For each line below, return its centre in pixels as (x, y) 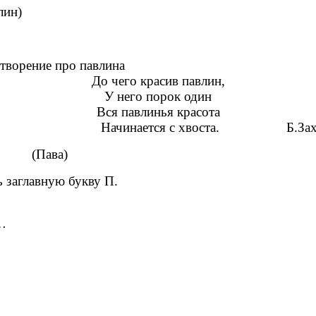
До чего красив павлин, (158, 81)
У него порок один (158, 97)
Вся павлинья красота (158, 112)
